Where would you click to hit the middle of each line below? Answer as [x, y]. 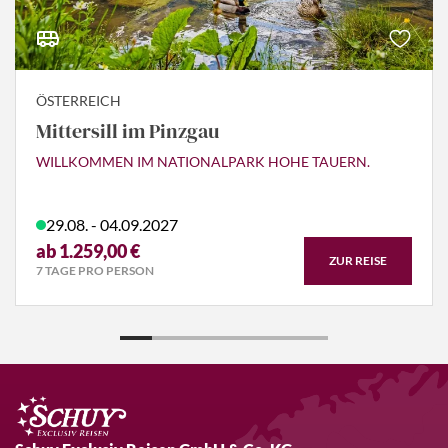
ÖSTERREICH [78, 100]
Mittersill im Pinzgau [127, 130]
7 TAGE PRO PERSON [95, 271]
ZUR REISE [358, 260]
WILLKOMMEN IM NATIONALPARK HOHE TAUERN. [203, 161]
